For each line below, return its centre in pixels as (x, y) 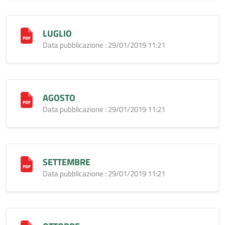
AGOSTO (59, 98)
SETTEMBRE (67, 162)
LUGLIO (57, 33)
